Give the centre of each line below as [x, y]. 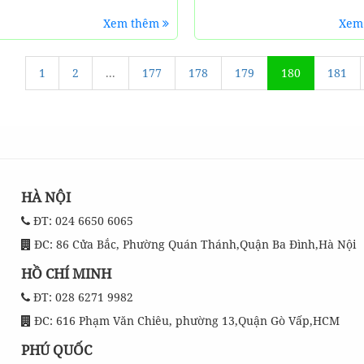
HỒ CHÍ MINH [66, 273]
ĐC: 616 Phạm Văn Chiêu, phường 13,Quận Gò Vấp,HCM [185, 321]
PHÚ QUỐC [56, 350]
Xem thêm [132, 23]
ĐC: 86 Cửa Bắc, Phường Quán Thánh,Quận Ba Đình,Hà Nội [193, 244]
